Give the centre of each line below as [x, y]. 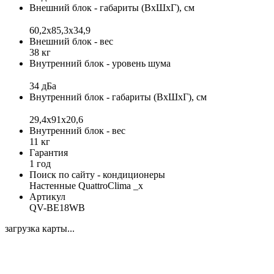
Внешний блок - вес [71, 41]
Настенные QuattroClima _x [86, 185]
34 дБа [43, 86]
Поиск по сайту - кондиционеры [97, 174]
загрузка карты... [40, 228]
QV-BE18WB [57, 207]
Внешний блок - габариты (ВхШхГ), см [112, 7]
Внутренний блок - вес [77, 130]
